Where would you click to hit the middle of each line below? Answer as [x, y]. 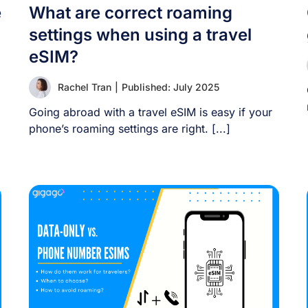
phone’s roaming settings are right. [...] [130, 129]
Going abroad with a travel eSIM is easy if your [151, 112]
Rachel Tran [85, 87]
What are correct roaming [131, 13]
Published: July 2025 [171, 87]
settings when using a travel [141, 35]
